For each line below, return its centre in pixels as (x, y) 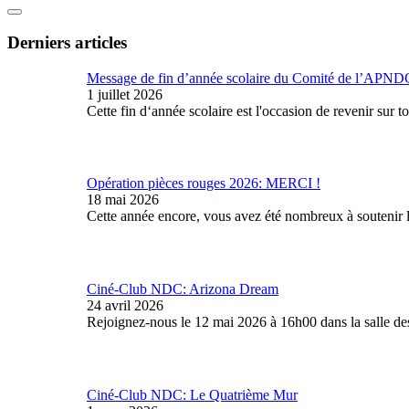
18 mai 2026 (123, 200)
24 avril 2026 (125, 306)
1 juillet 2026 (125, 94)
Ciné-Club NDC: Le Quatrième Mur (192, 394)
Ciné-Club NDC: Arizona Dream (183, 289)
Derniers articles (67, 42)
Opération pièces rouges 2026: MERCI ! (204, 184)
